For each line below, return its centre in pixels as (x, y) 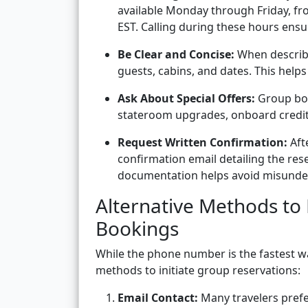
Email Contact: (158, 298)
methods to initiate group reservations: (198, 271)
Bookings (137, 229)
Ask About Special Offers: (186, 99)
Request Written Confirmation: (202, 143)
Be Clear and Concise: (176, 55)
